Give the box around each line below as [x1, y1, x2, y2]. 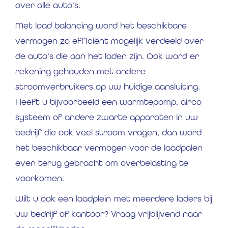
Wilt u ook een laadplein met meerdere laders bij [15, 193, 212, 204]
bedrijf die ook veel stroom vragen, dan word [15, 127, 202, 138]
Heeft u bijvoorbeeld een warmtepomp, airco [15, 97, 202, 107]
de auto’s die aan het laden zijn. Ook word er [15, 51, 199, 62]
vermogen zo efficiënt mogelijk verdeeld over [15, 36, 204, 46]
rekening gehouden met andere [15, 66, 146, 77]
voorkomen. [15, 173, 64, 184]
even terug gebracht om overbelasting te [15, 158, 188, 168]
